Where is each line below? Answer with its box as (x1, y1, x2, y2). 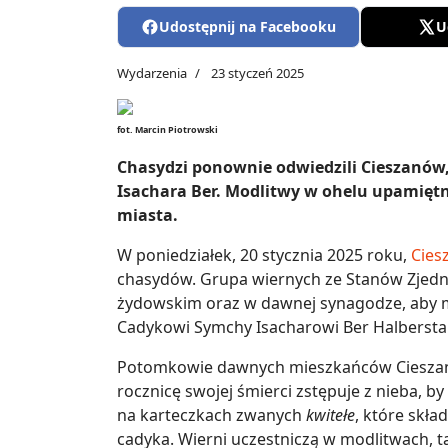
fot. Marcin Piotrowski (117, 123, 218, 137)
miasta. (117, 204, 178, 227)
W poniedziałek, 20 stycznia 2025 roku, (117, 244, 411, 267)
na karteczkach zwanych (117, 404, 306, 427)
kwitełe (306, 404, 355, 427)
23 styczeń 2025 (211, 64, 304, 83)
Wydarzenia (117, 64, 187, 83)
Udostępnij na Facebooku (159, 17, 337, 37)
